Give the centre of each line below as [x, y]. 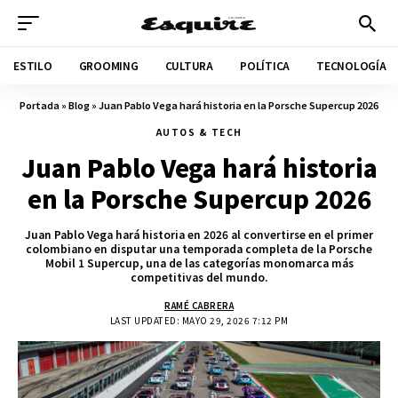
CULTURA [189, 65]
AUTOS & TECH [199, 132]
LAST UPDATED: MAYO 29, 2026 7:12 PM [199, 320]
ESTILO [33, 65]
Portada [40, 105]
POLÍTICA [265, 65]
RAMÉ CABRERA [199, 305]
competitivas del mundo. [199, 277]
